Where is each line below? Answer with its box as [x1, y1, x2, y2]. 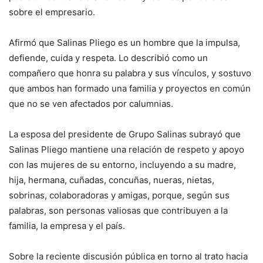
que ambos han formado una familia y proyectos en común [9, 82, 251, 94]
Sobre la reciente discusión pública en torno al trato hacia [9, 250, 248, 262]
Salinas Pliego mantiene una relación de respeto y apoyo [9, 143, 244, 155]
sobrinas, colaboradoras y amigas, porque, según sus [9, 189, 230, 201]
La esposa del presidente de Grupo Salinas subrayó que [9, 128, 241, 140]
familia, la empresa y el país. [9, 220, 125, 231]
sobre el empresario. [9, 6, 95, 18]
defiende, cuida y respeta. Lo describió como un [9, 52, 208, 63]
